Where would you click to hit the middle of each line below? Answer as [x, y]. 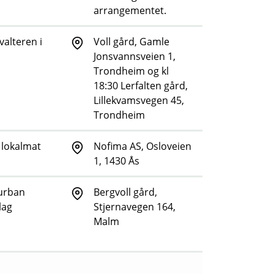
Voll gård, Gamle [131, 42]
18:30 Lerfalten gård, [141, 86]
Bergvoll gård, [125, 192]
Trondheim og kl [131, 71]
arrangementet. [130, 11]
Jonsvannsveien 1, [135, 57]
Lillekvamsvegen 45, [139, 101]
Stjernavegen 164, [135, 207]
